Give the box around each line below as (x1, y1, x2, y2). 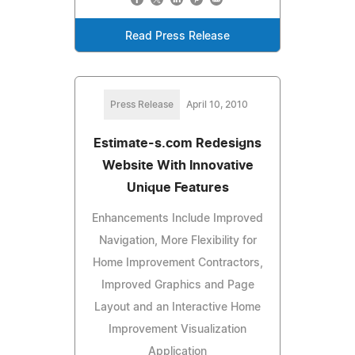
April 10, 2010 (186, 99, 248, 109)
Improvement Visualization (109, 323, 246, 335)
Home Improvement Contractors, (92, 257, 263, 269)
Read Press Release (125, 30, 230, 42)
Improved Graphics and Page (101, 279, 254, 291)
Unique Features (126, 181, 229, 194)
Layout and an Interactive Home (94, 301, 261, 313)
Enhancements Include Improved (92, 212, 263, 224)
